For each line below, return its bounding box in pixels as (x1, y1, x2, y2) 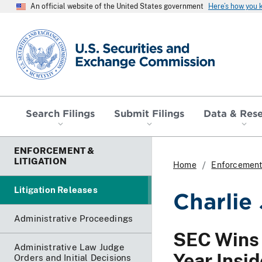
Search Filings (26, 106, 95, 119)
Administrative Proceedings (14, 213, 133, 223)
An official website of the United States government (30, 2, 204, 11)
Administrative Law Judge (14, 242, 125, 252)
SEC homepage (16, 28, 83, 39)
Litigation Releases (14, 184, 98, 195)
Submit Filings (114, 106, 184, 119)
